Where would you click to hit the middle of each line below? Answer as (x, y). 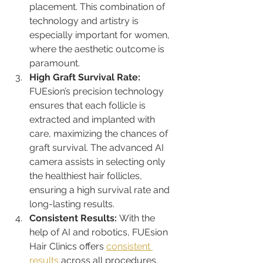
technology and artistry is (85, 21)
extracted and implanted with (93, 119)
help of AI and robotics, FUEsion (100, 232)
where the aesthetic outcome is (98, 49)
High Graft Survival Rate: (86, 77)
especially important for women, (101, 35)
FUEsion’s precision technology (98, 91)
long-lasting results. (72, 204)
